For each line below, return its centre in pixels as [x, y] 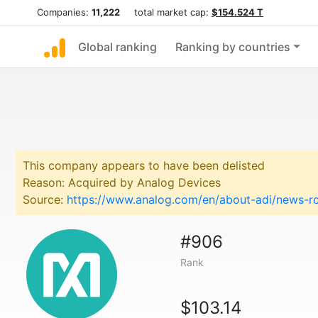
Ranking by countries [233, 47]
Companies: [64, 12]
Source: [45, 199]
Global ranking [117, 47]
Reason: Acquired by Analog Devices [122, 182]
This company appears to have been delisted [144, 165]
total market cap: [166, 12]
